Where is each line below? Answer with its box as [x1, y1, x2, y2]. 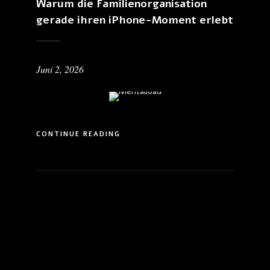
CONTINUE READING [36, 130, 121, 139]
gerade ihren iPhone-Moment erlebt [36, 13, 233, 27]
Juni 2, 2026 [36, 63, 84, 75]
